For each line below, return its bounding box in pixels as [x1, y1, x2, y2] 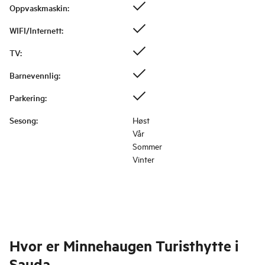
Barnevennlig [9, 69, 59, 82]
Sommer [132, 140, 162, 152]
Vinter [132, 153, 154, 165]
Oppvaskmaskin [9, 2, 67, 14]
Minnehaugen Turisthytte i [63, 236, 239, 256]
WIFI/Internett [9, 24, 62, 37]
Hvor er [9, 236, 60, 256]
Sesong [9, 114, 36, 127]
